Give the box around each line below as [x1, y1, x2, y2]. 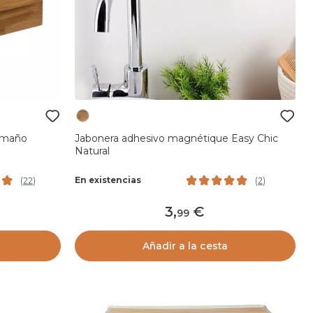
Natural [74, 144, 110, 157]
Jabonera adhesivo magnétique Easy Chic [74, 131, 278, 145]
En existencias [74, 175, 141, 186]
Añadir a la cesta [142, 239, 228, 252]
